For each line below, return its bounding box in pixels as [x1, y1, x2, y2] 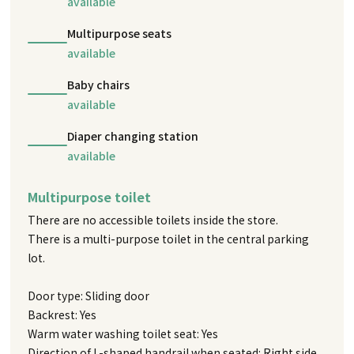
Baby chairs [67, 76, 130, 92]
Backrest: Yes [28, 306, 97, 322]
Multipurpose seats [67, 24, 172, 41]
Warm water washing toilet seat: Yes [28, 325, 219, 341]
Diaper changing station [67, 127, 199, 144]
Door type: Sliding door [28, 287, 150, 303]
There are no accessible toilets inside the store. [28, 211, 279, 228]
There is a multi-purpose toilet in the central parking [28, 230, 310, 247]
